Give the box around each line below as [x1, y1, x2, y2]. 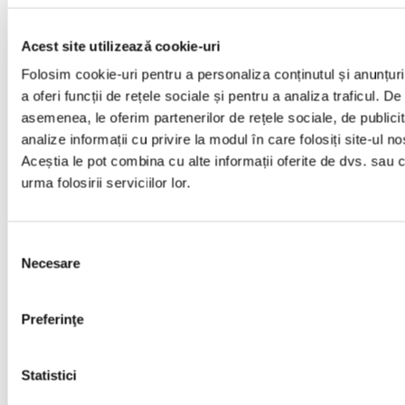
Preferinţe [21, 311, 84, 327]
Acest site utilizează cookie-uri [21, 38, 221, 53]
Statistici [21, 367, 77, 383]
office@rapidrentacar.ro [114, 288, 291, 308]
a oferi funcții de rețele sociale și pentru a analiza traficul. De [21, 88, 401, 104]
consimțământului [6, 259, 112, 275]
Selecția [6, 237, 54, 253]
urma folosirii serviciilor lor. [21, 174, 191, 191]
